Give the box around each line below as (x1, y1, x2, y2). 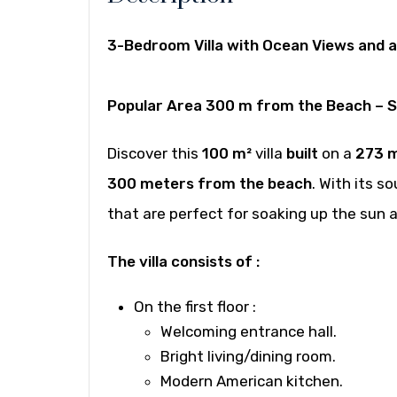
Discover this (107, 144, 202, 162)
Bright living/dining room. (160, 347, 336, 365)
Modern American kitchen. (160, 372, 343, 390)
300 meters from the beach (107, 175, 312, 192)
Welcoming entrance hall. (160, 323, 337, 340)
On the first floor (134, 298, 249, 315)
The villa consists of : (107, 253, 260, 270)
